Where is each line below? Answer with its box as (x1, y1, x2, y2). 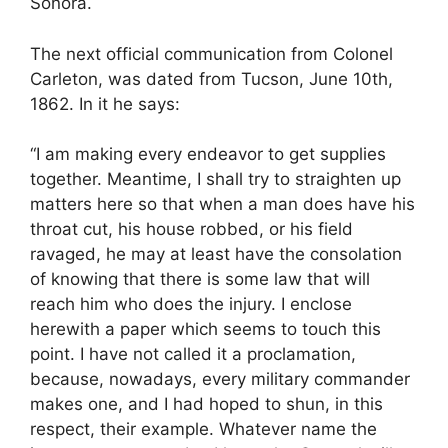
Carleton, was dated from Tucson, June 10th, (30, 68, 393, 89)
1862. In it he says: (30, 93, 180, 114)
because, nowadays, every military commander (30, 369, 410, 390)
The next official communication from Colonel (30, 43, 393, 64)
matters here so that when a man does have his (30, 194, 415, 215)
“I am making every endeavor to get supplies (30, 144, 386, 165)
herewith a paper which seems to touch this (30, 319, 381, 340)
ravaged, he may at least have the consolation (30, 244, 402, 265)
